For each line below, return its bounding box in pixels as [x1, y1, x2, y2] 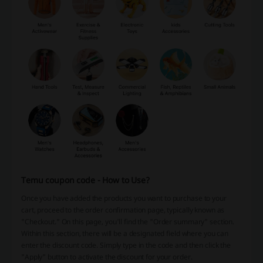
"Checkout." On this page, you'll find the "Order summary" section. [21, 217, 235, 227]
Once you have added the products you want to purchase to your [21, 193, 227, 204]
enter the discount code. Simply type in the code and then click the [21, 240, 231, 251]
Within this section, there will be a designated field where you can [21, 228, 228, 239]
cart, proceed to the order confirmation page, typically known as [21, 205, 225, 215]
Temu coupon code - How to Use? [21, 174, 150, 186]
